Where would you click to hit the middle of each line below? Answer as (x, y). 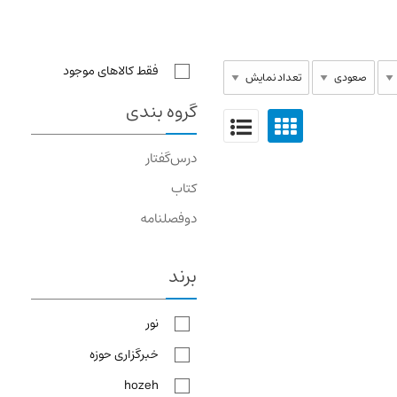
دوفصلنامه (169, 218)
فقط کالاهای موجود (111, 71)
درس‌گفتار (172, 158)
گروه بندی (162, 112)
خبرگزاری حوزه (125, 354)
